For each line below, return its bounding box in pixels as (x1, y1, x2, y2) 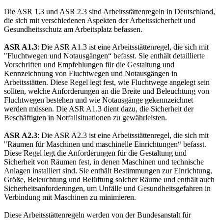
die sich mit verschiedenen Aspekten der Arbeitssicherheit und (4, 16, 195, 25)
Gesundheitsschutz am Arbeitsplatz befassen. (4, 25, 142, 34)
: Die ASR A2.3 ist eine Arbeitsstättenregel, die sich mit (37, 131, 209, 140)
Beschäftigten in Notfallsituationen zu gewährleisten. (4, 113, 167, 122)
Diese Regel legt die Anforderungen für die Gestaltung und (4, 149, 187, 158)
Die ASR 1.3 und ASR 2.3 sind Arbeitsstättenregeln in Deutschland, (4, 7, 215, 16)
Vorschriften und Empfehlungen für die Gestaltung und (4, 60, 174, 69)
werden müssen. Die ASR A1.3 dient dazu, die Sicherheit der (4, 105, 193, 113)
